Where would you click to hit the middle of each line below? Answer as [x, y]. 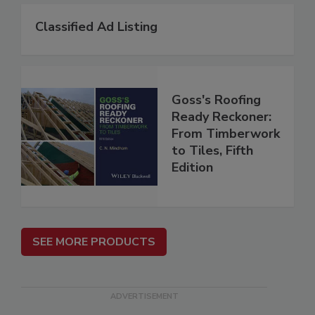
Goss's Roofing [216, 100]
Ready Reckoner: [221, 117]
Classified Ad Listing [96, 27]
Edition [192, 168]
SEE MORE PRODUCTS [94, 242]
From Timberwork [226, 134]
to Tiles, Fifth [212, 151]
